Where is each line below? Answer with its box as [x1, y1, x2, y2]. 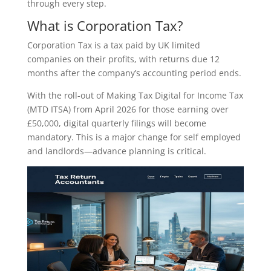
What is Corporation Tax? [27, 16, 183, 35]
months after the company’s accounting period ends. [27, 67, 241, 79]
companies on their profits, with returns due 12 [27, 53, 220, 65]
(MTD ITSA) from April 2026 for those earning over [27, 103, 229, 116]
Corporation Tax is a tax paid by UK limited [27, 39, 200, 51]
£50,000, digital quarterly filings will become [27, 117, 206, 129]
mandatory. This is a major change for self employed [27, 131, 241, 143]
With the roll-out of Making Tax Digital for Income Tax [27, 90, 243, 102]
